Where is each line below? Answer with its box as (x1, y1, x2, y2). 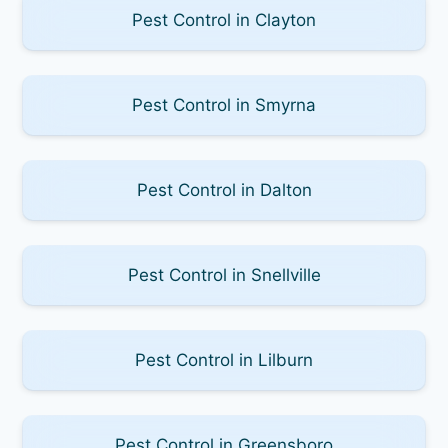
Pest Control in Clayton (132, 9, 316, 30)
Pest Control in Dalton (136, 179, 312, 200)
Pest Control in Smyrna (132, 94, 316, 115)
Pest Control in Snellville (127, 264, 321, 285)
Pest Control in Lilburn (135, 349, 313, 370)
